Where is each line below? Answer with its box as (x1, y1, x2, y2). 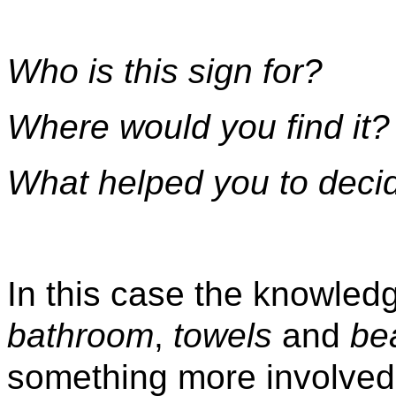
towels (173, 316, 272, 355)
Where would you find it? (7, 108, 390, 147)
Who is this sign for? (7, 52, 323, 91)
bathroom (7, 316, 154, 355)
